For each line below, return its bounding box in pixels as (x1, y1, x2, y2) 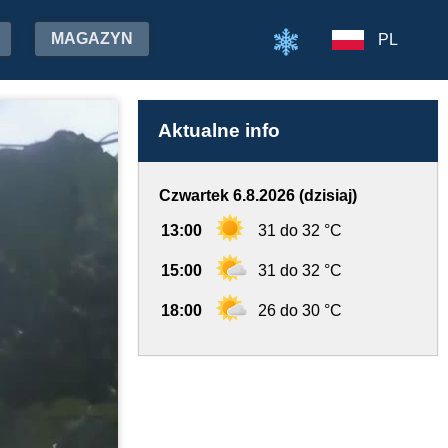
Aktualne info (158, 120, 280, 141)
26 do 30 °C (258, 302, 342, 319)
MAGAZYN (51, 30, 133, 47)
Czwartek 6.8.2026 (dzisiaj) (159, 187, 357, 204)
